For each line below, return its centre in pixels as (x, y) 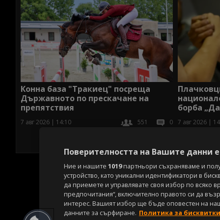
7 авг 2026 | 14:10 (46, 122)
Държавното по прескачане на (85, 98)
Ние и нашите (86, 166)
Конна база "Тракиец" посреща (85, 89)
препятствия (47, 107)
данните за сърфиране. (100, 213)
